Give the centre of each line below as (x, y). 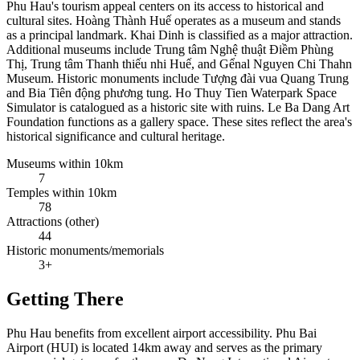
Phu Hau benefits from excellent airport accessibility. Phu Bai (162, 333)
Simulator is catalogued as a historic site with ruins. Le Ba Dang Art (178, 108)
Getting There (65, 299)
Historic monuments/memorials (85, 251)
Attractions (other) (53, 222)
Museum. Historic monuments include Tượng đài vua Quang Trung (178, 79)
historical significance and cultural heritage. (116, 137)
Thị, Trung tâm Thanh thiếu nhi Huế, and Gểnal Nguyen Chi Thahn (179, 64)
